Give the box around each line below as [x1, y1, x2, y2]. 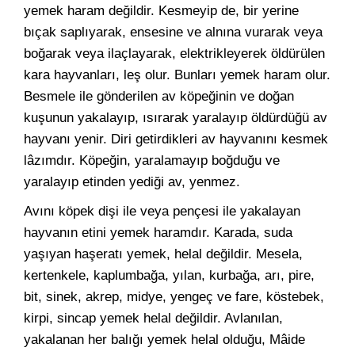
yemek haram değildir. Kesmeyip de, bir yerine [24, 3, 299, 18]
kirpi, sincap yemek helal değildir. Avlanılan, [24, 311, 283, 326]
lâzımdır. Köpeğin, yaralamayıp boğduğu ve [24, 153, 280, 168]
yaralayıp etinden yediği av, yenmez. [24, 174, 240, 189]
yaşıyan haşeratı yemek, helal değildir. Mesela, [24, 246, 303, 261]
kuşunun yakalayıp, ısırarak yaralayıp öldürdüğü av [24, 110, 327, 125]
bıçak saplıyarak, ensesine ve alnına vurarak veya [24, 25, 323, 40]
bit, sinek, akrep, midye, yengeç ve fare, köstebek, [24, 289, 324, 304]
